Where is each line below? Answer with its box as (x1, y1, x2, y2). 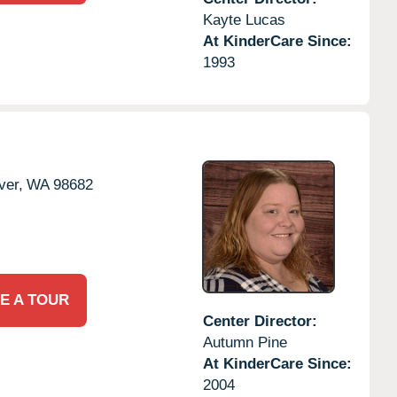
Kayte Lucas (202, 11, 285, 28)
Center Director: (202, 312, 317, 330)
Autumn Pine (202, 333, 287, 351)
